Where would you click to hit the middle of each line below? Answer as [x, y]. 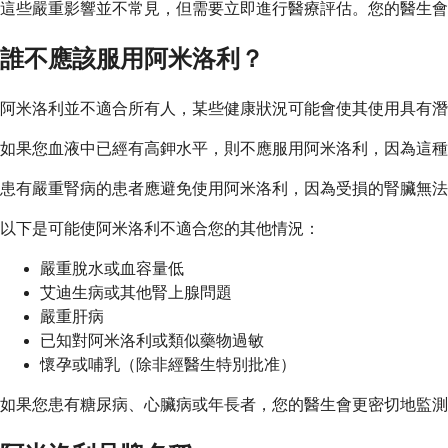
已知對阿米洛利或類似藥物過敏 [152, 341]
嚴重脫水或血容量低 [112, 269]
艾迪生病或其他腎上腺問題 [136, 293]
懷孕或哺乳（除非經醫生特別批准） [168, 365]
